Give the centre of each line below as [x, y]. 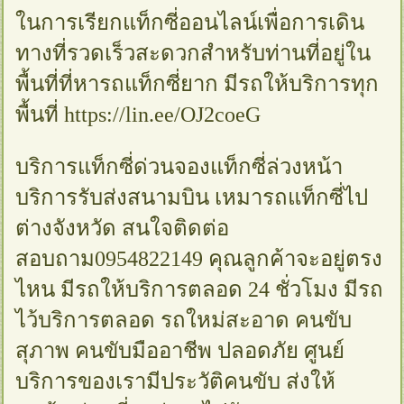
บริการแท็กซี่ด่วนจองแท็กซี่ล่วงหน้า [179, 166]
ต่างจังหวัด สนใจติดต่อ [123, 228]
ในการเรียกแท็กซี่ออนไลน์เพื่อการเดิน [190, 22]
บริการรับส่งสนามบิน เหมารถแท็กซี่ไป [192, 197]
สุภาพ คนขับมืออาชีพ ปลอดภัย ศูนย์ [180, 350]
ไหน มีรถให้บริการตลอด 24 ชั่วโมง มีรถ [200, 289]
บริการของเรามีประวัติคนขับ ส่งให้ [176, 381]
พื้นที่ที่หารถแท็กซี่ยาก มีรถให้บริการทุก [197, 83]
